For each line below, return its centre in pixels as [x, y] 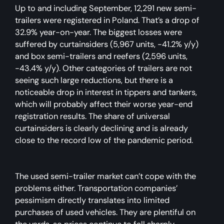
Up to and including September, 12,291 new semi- [106, 8]
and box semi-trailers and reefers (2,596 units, [101, 56]
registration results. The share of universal [92, 116]
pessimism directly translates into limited [92, 200]
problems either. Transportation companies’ [96, 188]
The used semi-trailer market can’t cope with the [105, 176]
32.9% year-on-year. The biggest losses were [98, 32]
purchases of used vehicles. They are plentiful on [105, 212]
